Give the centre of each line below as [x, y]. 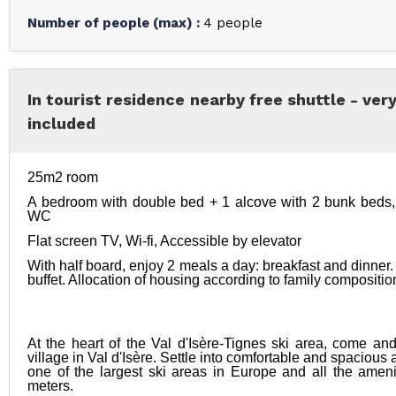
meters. [52, 386]
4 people [233, 23]
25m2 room [63, 177]
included [61, 123]
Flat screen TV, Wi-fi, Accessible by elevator [164, 241]
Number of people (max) [112, 23]
